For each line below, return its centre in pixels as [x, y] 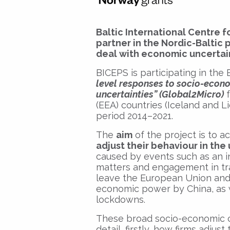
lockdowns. [121, 199]
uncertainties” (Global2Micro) [160, 94]
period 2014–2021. [135, 116]
